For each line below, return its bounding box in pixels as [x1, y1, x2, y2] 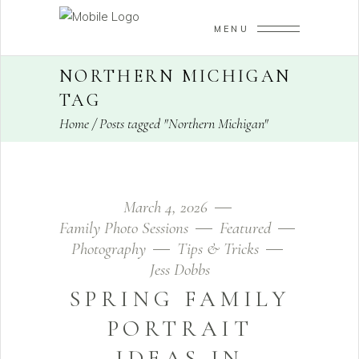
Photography [71, 239, 146, 259]
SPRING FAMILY [69, 285, 290, 313]
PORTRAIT [106, 315, 253, 342]
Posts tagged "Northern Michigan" [99, 114, 268, 132]
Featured [220, 218, 271, 238]
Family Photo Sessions [59, 218, 188, 238]
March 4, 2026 [123, 197, 212, 217]
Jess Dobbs [149, 260, 210, 280]
